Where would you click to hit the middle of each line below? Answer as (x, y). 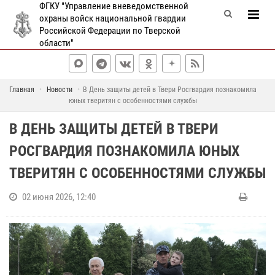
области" (56, 43)
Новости (60, 90)
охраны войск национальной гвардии (113, 18)
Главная (22, 90)
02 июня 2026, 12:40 (59, 197)
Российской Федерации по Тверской (110, 31)
